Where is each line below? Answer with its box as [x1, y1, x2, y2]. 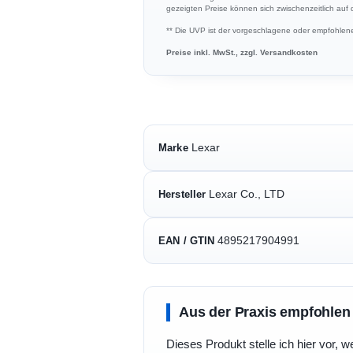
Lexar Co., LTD [209, 187, 285, 200]
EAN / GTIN [158, 234, 215, 247]
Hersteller [158, 188, 206, 200]
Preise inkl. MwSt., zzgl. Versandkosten [166, 47, 318, 57]
